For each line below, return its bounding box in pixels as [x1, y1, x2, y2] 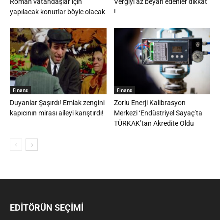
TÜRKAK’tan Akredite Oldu [113, 119, 194, 127]
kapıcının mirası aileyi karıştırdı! [10, 109, 104, 117]
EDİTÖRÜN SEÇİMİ [10, 202, 83, 213]
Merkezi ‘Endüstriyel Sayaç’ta [113, 109, 202, 117]
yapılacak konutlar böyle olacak [10, 7, 105, 16]
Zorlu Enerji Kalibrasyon [113, 98, 186, 107]
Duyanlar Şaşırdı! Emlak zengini [10, 98, 105, 107]
